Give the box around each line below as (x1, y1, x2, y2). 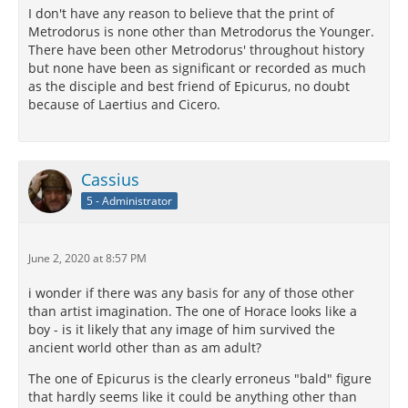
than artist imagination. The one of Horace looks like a (28, 302, 357, 321)
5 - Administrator (87, 193, 172, 209)
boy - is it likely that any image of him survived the (28, 321, 335, 339)
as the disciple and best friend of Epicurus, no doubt (28, 77, 350, 96)
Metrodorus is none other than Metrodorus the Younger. (28, 23, 374, 41)
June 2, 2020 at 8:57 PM (28, 250, 147, 267)
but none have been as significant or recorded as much (28, 59, 366, 77)
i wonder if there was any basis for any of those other (28, 284, 354, 302)
